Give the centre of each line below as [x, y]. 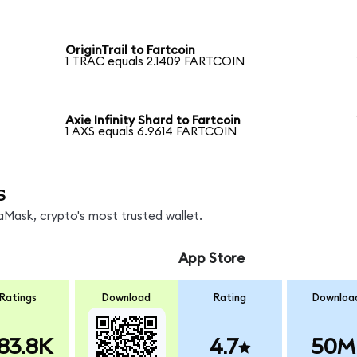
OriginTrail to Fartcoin [131, 51]
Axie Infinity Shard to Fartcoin [153, 121]
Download [127, 298]
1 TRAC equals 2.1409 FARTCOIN [155, 62]
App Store [211, 259]
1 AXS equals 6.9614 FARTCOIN [151, 132]
